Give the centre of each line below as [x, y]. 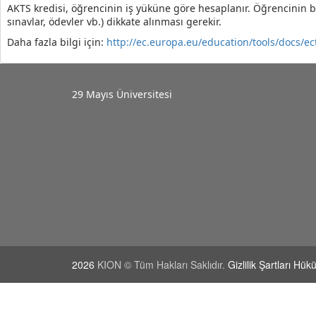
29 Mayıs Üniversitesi [122, 94]
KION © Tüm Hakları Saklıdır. [163, 265]
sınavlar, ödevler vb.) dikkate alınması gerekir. [114, 22]
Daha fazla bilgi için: [57, 42]
